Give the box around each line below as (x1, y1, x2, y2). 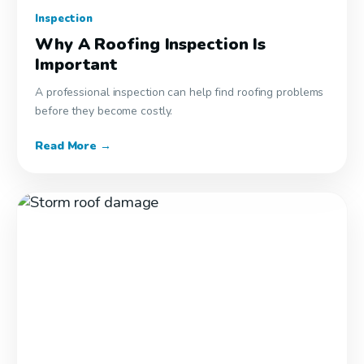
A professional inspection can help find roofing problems (35, 84, 324, 100)
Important (35, 54, 119, 76)
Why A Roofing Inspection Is (35, 33, 266, 55)
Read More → (35, 138, 111, 154)
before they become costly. (35, 103, 173, 119)
